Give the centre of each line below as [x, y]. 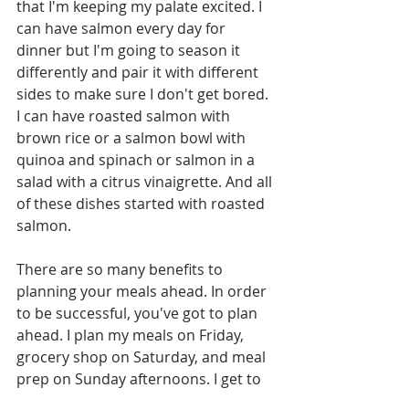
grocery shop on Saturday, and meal [143, 357]
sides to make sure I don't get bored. [144, 94]
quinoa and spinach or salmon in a [137, 160]
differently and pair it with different [139, 72]
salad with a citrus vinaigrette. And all [146, 182]
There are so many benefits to [121, 269]
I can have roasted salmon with [125, 116]
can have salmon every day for [123, 28]
